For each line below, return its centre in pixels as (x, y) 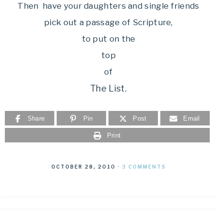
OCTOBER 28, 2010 (83, 167)
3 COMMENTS (144, 167)
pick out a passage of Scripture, (108, 22)
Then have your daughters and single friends (108, 6)
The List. (108, 88)
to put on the (108, 39)
